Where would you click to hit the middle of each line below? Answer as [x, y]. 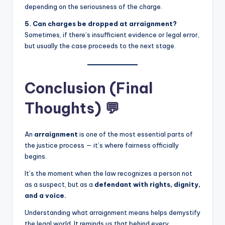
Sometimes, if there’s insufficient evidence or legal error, [112, 35]
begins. [36, 156]
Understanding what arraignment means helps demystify [113, 212]
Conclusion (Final [89, 88]
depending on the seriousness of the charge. [93, 7]
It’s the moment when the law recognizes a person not [108, 173]
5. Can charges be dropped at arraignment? [101, 24]
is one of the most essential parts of [135, 134]
